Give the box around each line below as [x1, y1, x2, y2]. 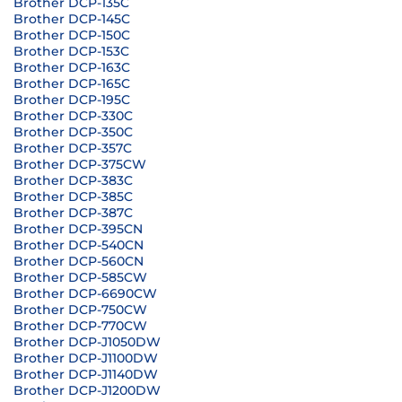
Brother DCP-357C [13, 140, 132, 156]
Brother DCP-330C [13, 108, 133, 124]
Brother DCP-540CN [13, 237, 144, 253]
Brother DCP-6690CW [13, 285, 157, 301]
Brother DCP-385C [13, 188, 133, 205]
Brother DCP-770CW [13, 318, 147, 334]
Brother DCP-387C [13, 205, 133, 221]
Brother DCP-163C [13, 59, 130, 75]
